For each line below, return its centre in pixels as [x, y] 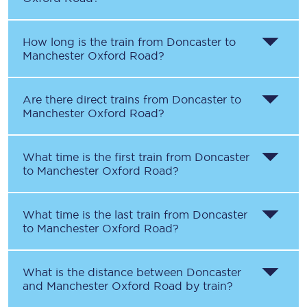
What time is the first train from [109, 157]
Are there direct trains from [97, 99]
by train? [208, 286]
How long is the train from [95, 42]
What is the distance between [105, 272]
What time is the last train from [108, 214]
